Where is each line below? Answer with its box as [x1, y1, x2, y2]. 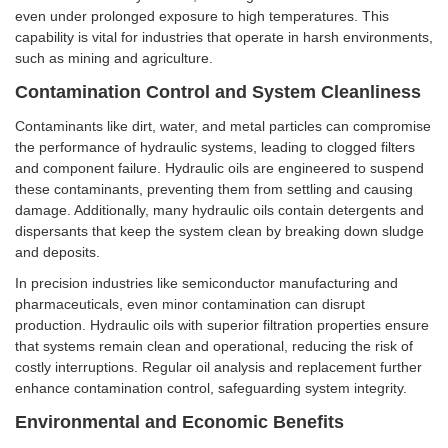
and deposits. [15, 244, 100, 261]
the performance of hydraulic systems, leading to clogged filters [15, 139, 415, 156]
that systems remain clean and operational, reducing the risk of [15, 338, 413, 355]
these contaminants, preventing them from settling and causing [15, 181, 413, 198]
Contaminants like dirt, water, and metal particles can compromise [15, 118, 431, 135]
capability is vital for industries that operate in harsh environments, [15, 29, 433, 46]
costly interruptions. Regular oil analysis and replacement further [15, 359, 422, 376]
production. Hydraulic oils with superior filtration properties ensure [15, 317, 429, 334]
